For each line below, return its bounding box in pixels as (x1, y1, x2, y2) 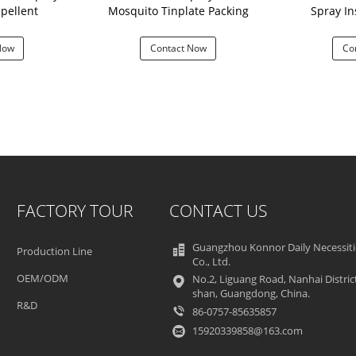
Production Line (17, 244, 93, 258)
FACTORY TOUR (17, 199, 133, 222)
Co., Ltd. (192, 254, 230, 269)
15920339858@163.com (192, 323, 303, 338)
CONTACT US (168, 199, 267, 222)
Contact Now (149, 41, 207, 55)
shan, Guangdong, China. (192, 286, 310, 300)
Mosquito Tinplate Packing (107, 3, 249, 18)
